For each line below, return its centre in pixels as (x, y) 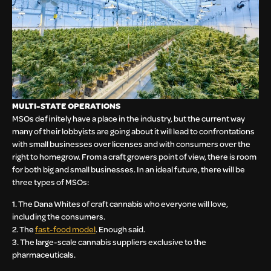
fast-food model (65, 229)
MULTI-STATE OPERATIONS (66, 106)
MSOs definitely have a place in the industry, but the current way (129, 119)
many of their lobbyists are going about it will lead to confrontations (133, 131)
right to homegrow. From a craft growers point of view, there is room (134, 157)
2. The (24, 229)
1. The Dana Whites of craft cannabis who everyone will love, (120, 203)
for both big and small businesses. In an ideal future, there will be (129, 169)
